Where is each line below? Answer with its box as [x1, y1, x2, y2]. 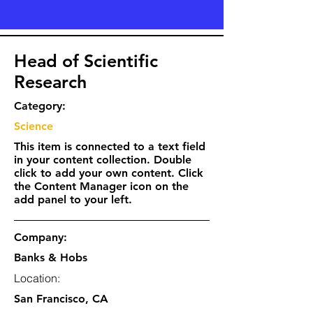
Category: [14, 99, 66, 112]
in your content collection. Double [14, 153, 191, 166]
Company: [14, 231, 67, 244]
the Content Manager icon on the [14, 180, 189, 193]
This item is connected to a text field [14, 140, 205, 153]
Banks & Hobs [14, 251, 87, 264]
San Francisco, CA [14, 292, 108, 305]
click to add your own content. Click [14, 166, 203, 180]
